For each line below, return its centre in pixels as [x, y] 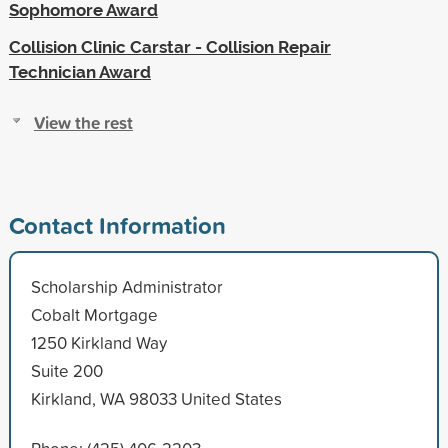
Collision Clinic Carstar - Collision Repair [169, 46]
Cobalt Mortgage [94, 314]
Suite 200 [66, 370]
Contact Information [117, 224]
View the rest [83, 122]
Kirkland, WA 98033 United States [156, 398]
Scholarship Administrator [126, 286]
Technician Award [79, 71]
